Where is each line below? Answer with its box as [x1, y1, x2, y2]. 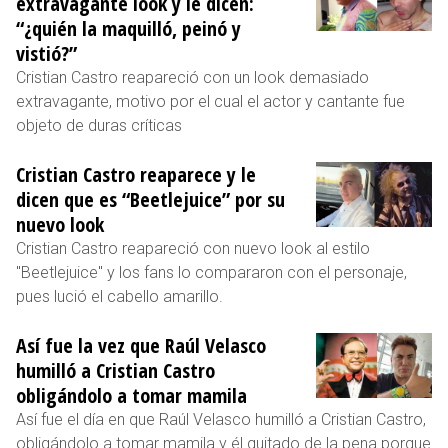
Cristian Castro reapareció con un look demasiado [16, 67, 369, 87]
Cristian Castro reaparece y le [16, 160, 256, 188]
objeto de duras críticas [16, 115, 182, 135]
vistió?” [16, 39, 77, 67]
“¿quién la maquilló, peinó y [16, 14, 241, 42]
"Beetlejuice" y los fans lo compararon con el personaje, [16, 262, 407, 282]
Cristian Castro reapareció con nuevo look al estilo [16, 238, 370, 258]
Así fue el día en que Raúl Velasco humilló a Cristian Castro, [16, 409, 426, 429]
